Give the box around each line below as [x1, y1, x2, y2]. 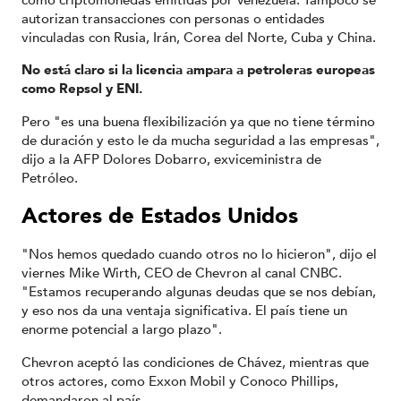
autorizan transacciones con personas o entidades [21, 9, 325, 28]
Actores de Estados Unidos [21, 201, 298, 232]
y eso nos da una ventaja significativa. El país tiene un [21, 302, 347, 320]
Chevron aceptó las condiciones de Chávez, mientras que [21, 353, 369, 371]
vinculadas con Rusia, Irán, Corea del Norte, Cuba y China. [21, 28, 376, 47]
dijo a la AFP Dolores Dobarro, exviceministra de [21, 149, 321, 168]
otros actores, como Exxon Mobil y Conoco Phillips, [21, 371, 338, 390]
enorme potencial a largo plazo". [21, 320, 222, 338]
